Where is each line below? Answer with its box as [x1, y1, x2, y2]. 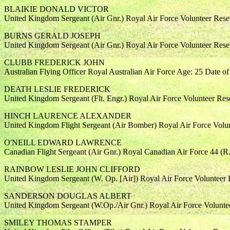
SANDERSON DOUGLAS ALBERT [4, 191, 131, 200]
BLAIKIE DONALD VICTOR [4, 5, 109, 13]
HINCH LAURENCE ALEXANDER [4, 111, 131, 120]
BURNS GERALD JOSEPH [4, 31, 101, 40]
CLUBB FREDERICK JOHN [4, 58, 105, 67]
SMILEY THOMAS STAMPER [4, 218, 112, 227]
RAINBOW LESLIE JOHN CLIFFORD [4, 165, 140, 174]
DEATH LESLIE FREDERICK [4, 85, 110, 93]
